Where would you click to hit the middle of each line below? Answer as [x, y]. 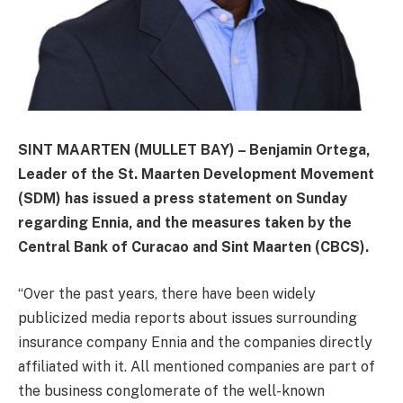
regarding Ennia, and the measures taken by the [185, 223]
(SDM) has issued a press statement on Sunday [183, 199]
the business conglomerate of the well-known [171, 390]
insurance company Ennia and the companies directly [195, 342]
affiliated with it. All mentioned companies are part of [197, 366]
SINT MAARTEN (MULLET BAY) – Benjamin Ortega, [194, 150]
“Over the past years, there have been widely [167, 293]
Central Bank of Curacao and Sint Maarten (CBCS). [193, 247]
